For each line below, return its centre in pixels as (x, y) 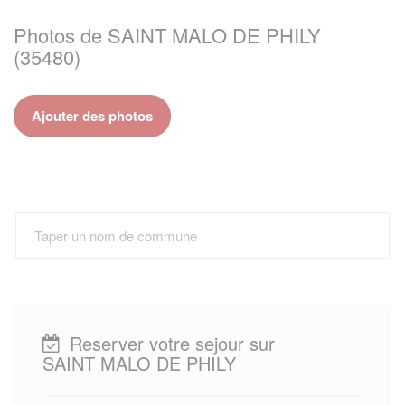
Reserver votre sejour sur (170, 343)
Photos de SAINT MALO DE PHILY (167, 34)
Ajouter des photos (92, 115)
